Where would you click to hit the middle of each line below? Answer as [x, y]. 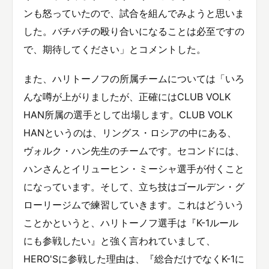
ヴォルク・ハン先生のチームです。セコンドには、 [134, 151]
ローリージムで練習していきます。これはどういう [134, 205]
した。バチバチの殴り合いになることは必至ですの [134, 32]
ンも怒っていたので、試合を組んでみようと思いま [134, 14]
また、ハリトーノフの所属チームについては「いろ [134, 79]
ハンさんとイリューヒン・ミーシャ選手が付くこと [134, 169]
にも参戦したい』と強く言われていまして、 [119, 241]
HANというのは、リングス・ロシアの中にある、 [130, 133]
